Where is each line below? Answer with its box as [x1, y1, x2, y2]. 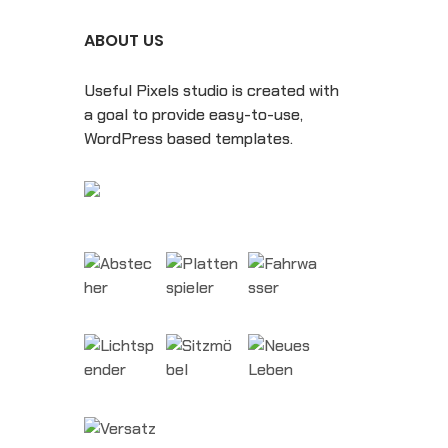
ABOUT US [83, 28, 164, 52]
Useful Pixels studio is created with [83, 79, 339, 101]
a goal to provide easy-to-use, [83, 103, 303, 125]
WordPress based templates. [83, 127, 293, 149]
